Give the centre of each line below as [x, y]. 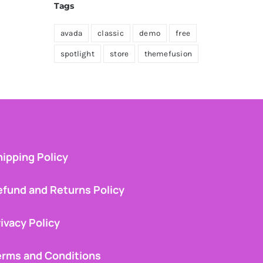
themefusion [168, 54]
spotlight [77, 54]
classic [111, 33]
